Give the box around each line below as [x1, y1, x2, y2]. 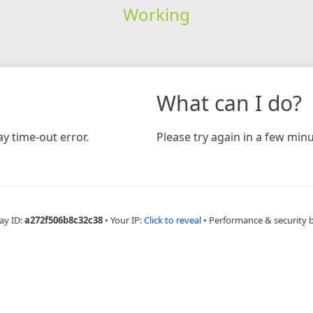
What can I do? [156, 88, 302, 117]
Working [122, 2, 190, 26]
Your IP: [110, 213, 144, 226]
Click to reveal [144, 213, 201, 226]
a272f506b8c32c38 [24, 213, 103, 226]
